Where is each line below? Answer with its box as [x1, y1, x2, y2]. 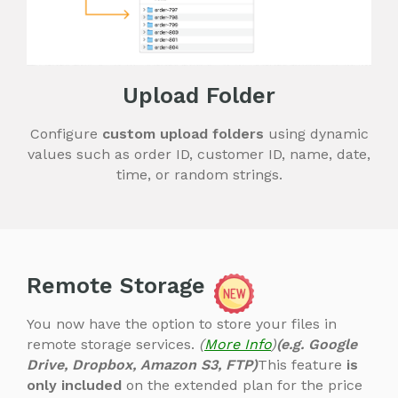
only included [27, 377, 122, 394]
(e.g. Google [276, 336, 357, 354]
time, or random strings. [115, 166, 283, 184]
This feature [258, 356, 346, 374]
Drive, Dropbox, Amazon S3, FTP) [27, 356, 258, 374]
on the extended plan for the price [122, 377, 362, 394]
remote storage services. [27, 336, 199, 354]
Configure [29, 125, 102, 143]
